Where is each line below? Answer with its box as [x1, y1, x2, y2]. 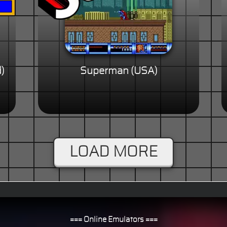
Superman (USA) [80, 66, 158, 77]
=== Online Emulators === [69, 216, 158, 224]
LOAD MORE [69, 144, 158, 160]
